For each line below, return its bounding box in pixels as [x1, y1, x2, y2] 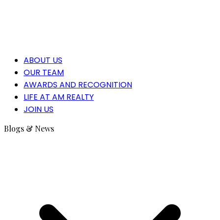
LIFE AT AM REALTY [24, 91, 94, 103]
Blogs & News [4, 123, 54, 134]
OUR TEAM [24, 67, 64, 78]
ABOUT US [24, 55, 62, 66]
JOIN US [24, 104, 54, 115]
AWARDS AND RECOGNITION [24, 79, 132, 90]
